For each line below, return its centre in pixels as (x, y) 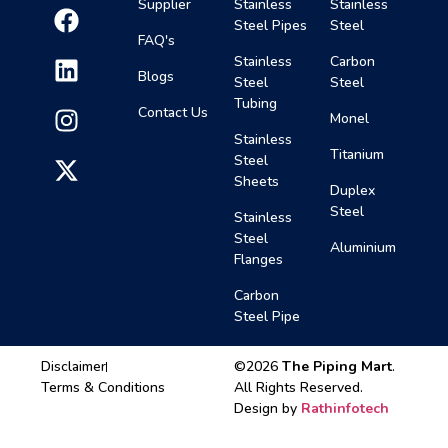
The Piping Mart (337, 367)
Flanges (258, 260)
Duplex (353, 191)
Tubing (255, 104)
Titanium (357, 155)
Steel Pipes (270, 26)
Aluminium (363, 248)
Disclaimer (74, 367)
